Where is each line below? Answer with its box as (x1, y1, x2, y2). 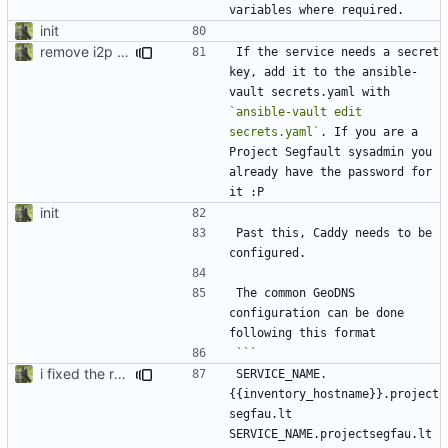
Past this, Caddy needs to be (236, 225, 432, 240)
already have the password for (229, 164, 432, 179)
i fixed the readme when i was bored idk (114, 364, 126, 382)
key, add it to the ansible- (229, 64, 418, 79)
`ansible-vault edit (229, 104, 362, 119)
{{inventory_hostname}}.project (229, 386, 439, 401)
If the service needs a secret (236, 44, 439, 59)
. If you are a (320, 124, 418, 139)
